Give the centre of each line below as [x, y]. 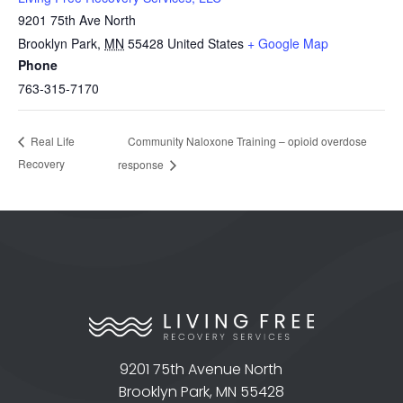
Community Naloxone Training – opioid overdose [248, 140]
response [143, 165]
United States [206, 43]
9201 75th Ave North [77, 20]
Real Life [51, 141]
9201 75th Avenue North [201, 369]
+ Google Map [288, 43]
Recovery [41, 164]
